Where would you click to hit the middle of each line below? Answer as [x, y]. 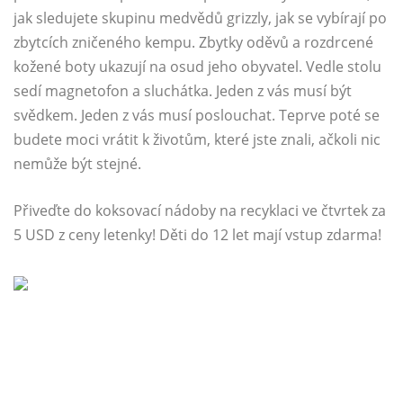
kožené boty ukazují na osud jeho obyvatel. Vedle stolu [197, 67]
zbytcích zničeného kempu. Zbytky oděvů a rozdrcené [193, 43]
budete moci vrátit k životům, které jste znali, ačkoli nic [197, 140]
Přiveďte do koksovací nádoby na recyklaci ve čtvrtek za [200, 211]
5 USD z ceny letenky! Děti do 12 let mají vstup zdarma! [197, 235]
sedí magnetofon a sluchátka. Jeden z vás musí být [183, 91]
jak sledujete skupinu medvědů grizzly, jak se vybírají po [200, 18]
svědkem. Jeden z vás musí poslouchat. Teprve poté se [197, 116]
